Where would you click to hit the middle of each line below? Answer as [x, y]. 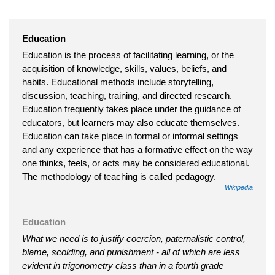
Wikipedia [239, 188]
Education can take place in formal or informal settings [130, 136]
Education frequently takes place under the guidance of [131, 109]
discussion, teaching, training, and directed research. [127, 96]
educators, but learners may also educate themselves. [131, 123]
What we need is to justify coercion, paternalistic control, [134, 239]
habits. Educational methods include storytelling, [118, 82]
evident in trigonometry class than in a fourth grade [123, 266]
